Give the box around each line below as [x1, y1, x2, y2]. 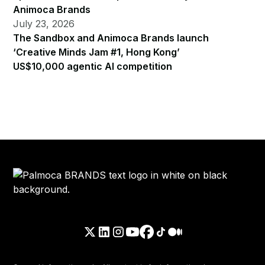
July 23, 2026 [13, 17, 75, 30]
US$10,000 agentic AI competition [13, 60, 173, 72]
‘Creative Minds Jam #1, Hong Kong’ [13, 46, 180, 58]
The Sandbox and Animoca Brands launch [13, 31, 209, 44]
